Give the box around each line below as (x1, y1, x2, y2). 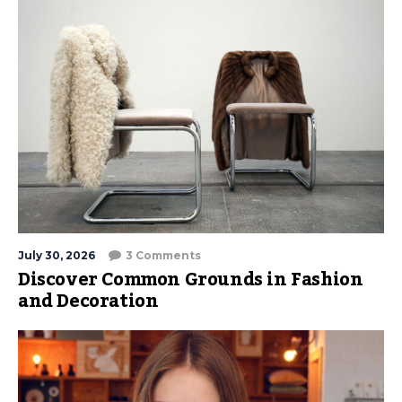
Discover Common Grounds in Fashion (18, 262, 363, 299)
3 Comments (126, 249, 201, 263)
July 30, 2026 (18, 249, 95, 263)
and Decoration (18, 284, 159, 320)
